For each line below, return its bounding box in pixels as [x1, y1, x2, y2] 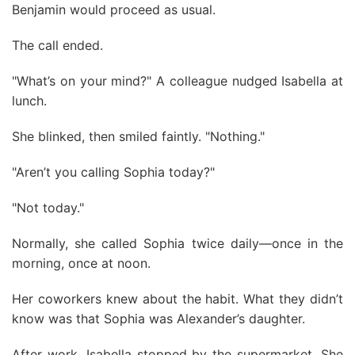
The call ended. [12, 37, 103, 53]
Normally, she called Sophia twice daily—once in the [12, 235, 343, 251]
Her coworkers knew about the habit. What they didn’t [12, 291, 343, 307]
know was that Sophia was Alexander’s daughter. [12, 311, 305, 326]
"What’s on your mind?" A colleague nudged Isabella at [12, 73, 343, 89]
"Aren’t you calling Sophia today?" [12, 164, 215, 180]
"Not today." [12, 200, 84, 216]
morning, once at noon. [12, 255, 151, 271]
